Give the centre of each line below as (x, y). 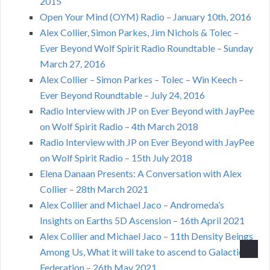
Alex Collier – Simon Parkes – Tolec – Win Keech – (142, 79)
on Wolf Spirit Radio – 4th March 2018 (119, 126)
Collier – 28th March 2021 (94, 189)
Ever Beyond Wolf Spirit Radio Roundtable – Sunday (146, 48)
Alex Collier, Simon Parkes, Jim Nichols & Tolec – (139, 32)
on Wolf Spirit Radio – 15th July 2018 (116, 157)
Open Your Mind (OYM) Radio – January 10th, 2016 (146, 16)
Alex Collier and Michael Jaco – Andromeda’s (132, 204)
